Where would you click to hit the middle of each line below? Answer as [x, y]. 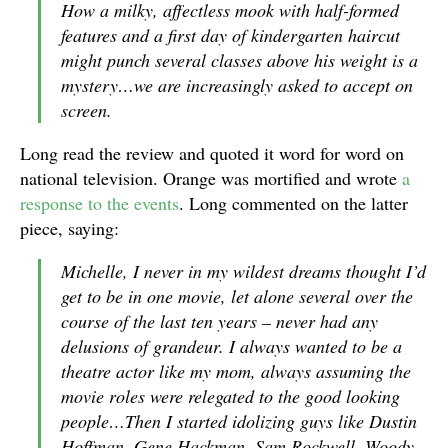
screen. [89, 110]
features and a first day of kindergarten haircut [230, 35]
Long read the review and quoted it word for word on [212, 153]
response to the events [99, 203]
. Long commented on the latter [293, 203]
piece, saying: [69, 228]
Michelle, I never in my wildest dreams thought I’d [243, 271]
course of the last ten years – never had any [219, 321]
